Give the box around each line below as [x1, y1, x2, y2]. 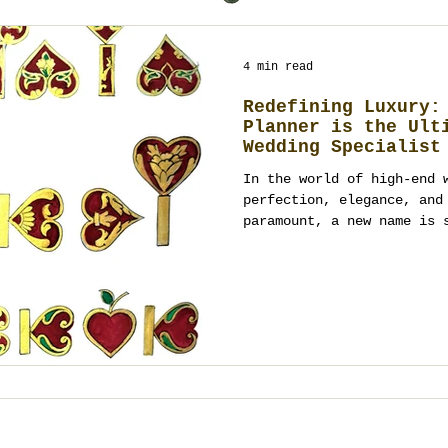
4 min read [243, 60, 313, 74]
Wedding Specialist [243, 137, 441, 157]
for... [243, 234, 291, 250]
